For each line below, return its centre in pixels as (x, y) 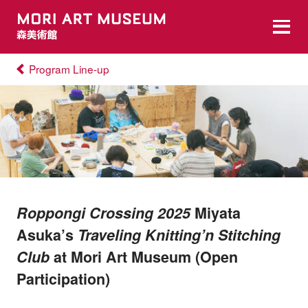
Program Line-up (69, 69)
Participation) (63, 278)
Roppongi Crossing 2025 (103, 212)
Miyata (215, 212)
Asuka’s (47, 234)
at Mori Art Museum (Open (143, 256)
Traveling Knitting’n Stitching (179, 234)
